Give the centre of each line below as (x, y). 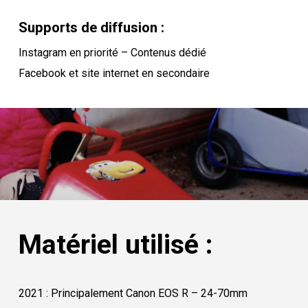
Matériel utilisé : (115, 245)
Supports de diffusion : (91, 27)
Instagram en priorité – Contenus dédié (112, 52)
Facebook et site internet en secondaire (114, 73)
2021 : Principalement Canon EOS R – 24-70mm (133, 294)
